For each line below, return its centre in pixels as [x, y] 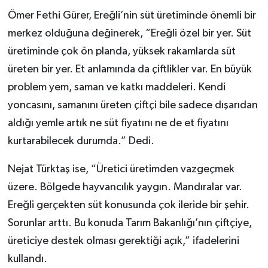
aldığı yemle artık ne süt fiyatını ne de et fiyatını [118, 124]
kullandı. [27, 259]
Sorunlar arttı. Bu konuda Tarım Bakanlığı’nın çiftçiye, [130, 223]
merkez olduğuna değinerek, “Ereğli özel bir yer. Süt [129, 34]
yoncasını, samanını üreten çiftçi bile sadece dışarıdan [133, 106]
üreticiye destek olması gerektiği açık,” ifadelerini [123, 241]
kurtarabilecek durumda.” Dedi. [81, 141]
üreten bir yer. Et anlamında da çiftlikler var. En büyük [130, 70]
